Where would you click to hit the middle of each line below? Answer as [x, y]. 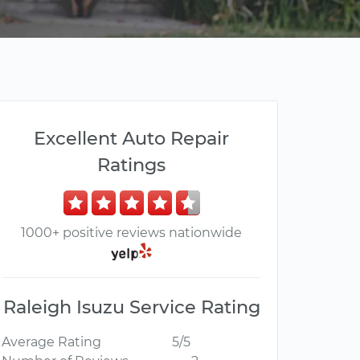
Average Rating [51, 342]
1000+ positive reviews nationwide [131, 233]
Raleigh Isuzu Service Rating [131, 307]
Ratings [131, 165]
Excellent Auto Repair [131, 138]
